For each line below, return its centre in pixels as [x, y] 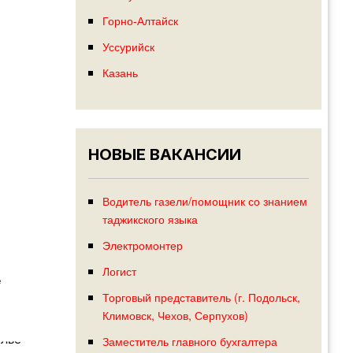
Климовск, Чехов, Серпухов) [175, 315]
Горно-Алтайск [140, 20]
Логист [119, 271]
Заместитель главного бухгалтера [190, 341]
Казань [120, 72]
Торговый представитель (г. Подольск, [201, 297]
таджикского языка [150, 219]
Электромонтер [142, 245]
